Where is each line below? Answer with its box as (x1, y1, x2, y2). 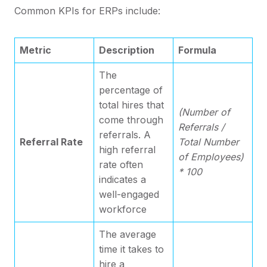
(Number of (178, 105, 230, 118)
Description (99, 44, 154, 56)
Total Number (178, 135, 239, 148)
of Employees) (178, 150, 244, 163)
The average (99, 228, 156, 240)
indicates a (99, 173, 146, 185)
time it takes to (99, 243, 164, 255)
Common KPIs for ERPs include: (14, 4, 160, 17)
